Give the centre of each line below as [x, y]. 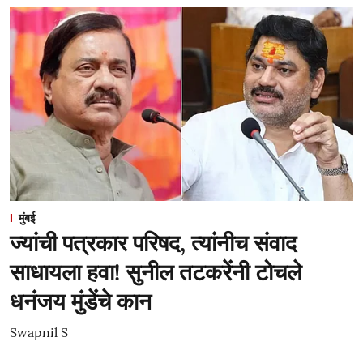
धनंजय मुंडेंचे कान [81, 301]
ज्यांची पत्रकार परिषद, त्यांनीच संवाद [153, 243]
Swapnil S [39, 332]
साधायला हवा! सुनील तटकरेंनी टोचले [156, 272]
